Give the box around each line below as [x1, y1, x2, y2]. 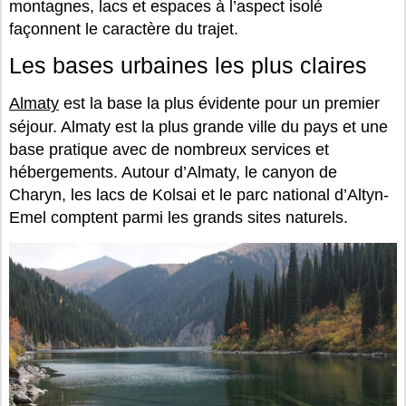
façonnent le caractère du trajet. [9, 20, 238, 39]
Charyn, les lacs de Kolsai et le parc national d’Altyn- [9, 186, 389, 205]
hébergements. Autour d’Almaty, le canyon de [9, 163, 337, 182]
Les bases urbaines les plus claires [9, 53, 367, 79]
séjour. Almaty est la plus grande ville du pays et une [9, 118, 388, 137]
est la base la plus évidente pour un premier [59, 94, 380, 113]
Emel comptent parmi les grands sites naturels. [9, 208, 348, 227]
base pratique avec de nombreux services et [9, 140, 329, 159]
